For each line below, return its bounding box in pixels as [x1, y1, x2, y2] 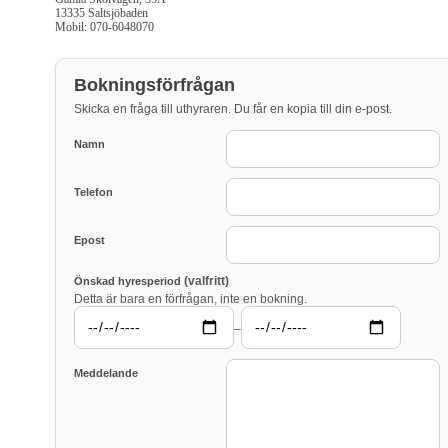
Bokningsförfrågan [74, 75, 235, 96]
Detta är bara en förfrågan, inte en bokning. [74, 292, 307, 307]
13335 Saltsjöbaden [55, 6, 148, 21]
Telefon [74, 186, 113, 199]
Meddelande [74, 366, 138, 379]
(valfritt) [184, 274, 229, 289]
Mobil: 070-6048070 [55, 20, 154, 35]
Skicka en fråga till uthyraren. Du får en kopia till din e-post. [74, 102, 392, 117]
